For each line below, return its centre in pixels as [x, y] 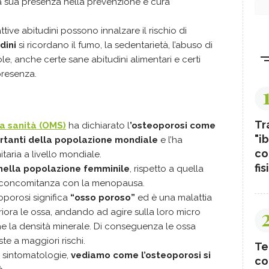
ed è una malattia [174, 198]
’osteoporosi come [173, 125]
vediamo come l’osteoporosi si [141, 255]
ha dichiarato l [98, 125]
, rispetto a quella [167, 169]
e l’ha [170, 140]
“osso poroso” [103, 198]
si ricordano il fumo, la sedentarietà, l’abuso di [114, 45]
